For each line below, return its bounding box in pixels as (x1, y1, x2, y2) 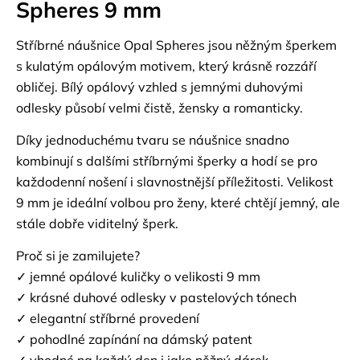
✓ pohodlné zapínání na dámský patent (16, 331, 252, 347)
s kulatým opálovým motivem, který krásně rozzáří (16, 58, 317, 74)
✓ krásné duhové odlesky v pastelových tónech (16, 289, 297, 305)
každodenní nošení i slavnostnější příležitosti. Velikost (16, 174, 333, 190)
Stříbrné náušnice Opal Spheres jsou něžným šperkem (16, 37, 337, 53)
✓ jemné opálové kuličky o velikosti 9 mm (16, 268, 260, 284)
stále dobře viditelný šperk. (16, 215, 178, 231)
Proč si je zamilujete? (16, 247, 140, 264)
